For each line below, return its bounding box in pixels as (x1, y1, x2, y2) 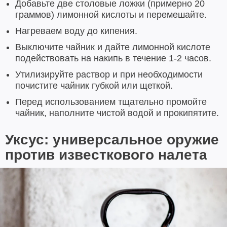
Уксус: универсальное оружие (5, 132, 219, 148)
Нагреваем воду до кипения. (15, 26, 137, 36)
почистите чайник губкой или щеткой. (15, 81, 173, 91)
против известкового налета (5, 147, 207, 163)
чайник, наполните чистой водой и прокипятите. (15, 108, 219, 119)
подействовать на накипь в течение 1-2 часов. (15, 53, 211, 64)
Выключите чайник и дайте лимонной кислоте (15, 42, 210, 53)
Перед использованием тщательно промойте (15, 97, 207, 107)
